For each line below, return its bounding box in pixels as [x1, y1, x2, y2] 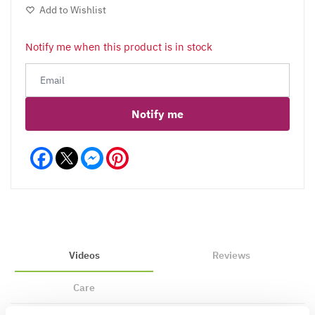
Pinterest [129, 145, 172, 159]
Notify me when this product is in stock [25, 39, 212, 53]
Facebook [53, 145, 98, 159]
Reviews [212, 248, 250, 262]
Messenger [103, 145, 155, 159]
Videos [68, 248, 100, 262]
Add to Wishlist [39, 3, 106, 16]
